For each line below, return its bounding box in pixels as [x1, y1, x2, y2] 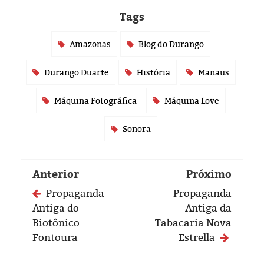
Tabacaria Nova [155, 216, 232, 230]
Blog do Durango [138, 38, 204, 50]
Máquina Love [164, 95, 219, 107]
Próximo [186, 166, 232, 183]
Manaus [197, 67, 229, 78]
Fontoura [32, 230, 78, 245]
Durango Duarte [44, 67, 109, 78]
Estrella [179, 230, 217, 245]
